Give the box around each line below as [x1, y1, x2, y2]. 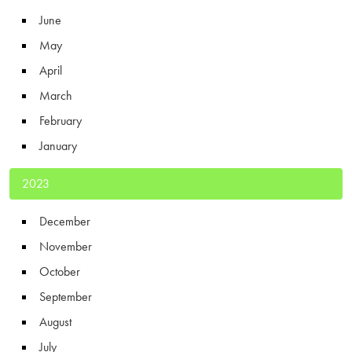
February [39, 112, 82, 129]
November [39, 237, 92, 255]
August [39, 313, 71, 330]
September [39, 288, 92, 305]
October [39, 262, 80, 280]
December [39, 212, 90, 229]
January [39, 137, 77, 154]
